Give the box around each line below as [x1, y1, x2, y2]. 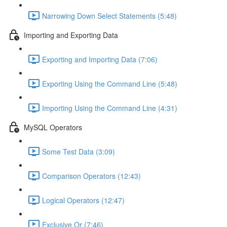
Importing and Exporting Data [24, 29, 118, 40]
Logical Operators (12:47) [42, 195, 125, 205]
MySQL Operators [24, 122, 82, 132]
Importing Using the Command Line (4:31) [42, 102, 177, 113]
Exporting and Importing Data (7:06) [42, 54, 158, 64]
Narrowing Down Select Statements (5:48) [42, 10, 177, 21]
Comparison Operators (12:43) [42, 170, 141, 181]
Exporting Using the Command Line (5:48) [42, 78, 177, 89]
